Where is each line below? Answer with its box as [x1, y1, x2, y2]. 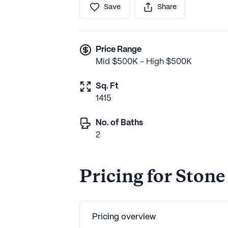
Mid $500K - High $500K [96, 58, 192, 66]
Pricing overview [92, 213, 156, 221]
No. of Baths [96, 119, 143, 127]
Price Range [96, 45, 141, 53]
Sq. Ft [96, 82, 119, 90]
